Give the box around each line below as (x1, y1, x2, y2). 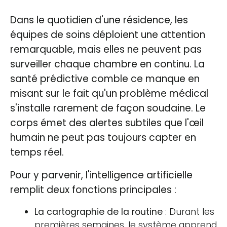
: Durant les (163, 205, 214, 218)
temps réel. (10, 145, 64, 159)
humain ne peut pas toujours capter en (10, 130, 196, 144)
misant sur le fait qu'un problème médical (10, 86, 208, 100)
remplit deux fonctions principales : (10, 182, 176, 197)
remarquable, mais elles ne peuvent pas (10, 42, 202, 56)
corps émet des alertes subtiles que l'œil (10, 116, 204, 130)
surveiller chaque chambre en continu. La (10, 57, 205, 71)
